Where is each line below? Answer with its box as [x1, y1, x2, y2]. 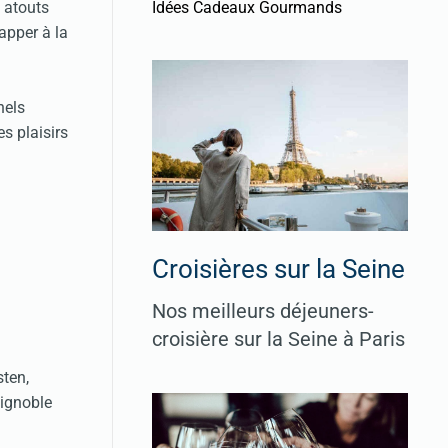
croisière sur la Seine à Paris [152, 326, 405, 351]
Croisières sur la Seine [152, 253, 405, 284]
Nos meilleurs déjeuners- [152, 298, 374, 323]
